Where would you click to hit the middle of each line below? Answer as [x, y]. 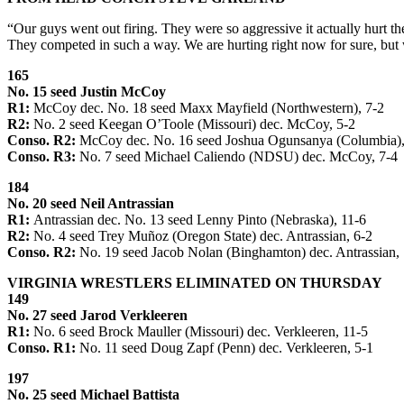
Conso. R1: [41, 347]
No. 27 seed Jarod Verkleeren [97, 315]
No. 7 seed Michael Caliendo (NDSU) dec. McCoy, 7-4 [237, 156]
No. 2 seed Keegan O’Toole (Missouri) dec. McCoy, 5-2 [193, 124]
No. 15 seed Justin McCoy [87, 91]
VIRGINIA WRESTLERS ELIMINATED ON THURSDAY [195, 282]
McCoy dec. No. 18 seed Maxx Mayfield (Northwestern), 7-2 [207, 107]
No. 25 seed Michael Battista [93, 394]
